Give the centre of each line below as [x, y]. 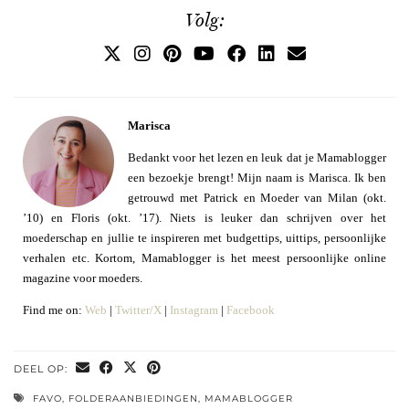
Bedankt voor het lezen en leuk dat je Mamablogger [257, 157]
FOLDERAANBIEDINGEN [133, 398]
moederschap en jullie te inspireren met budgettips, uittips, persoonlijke [204, 237]
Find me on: [54, 309]
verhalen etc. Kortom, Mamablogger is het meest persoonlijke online [204, 257]
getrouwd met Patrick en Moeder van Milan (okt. [257, 197]
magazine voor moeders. [83, 278]
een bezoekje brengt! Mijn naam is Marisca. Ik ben [257, 177]
